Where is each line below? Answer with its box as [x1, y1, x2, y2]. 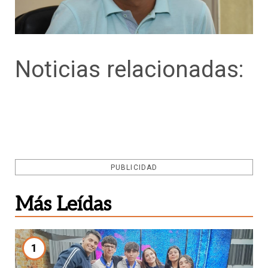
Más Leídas [15, 193, 111, 216]
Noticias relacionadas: [15, 55, 244, 83]
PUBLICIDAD [111, 163, 157, 172]
